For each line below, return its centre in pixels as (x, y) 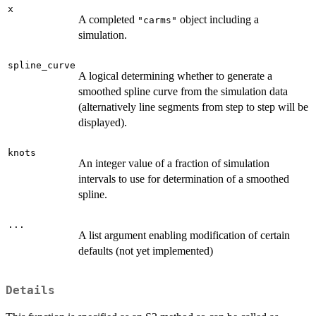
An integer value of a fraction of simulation (174, 164)
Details (30, 291)
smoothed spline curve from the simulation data (183, 92)
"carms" (157, 20)
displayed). (103, 123)
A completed (108, 20)
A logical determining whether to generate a (175, 76)
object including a (218, 20)
